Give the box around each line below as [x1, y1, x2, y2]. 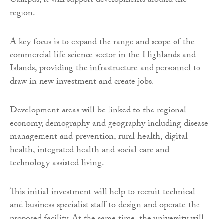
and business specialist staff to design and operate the [10, 198, 200, 214]
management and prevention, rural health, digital [10, 130, 188, 145]
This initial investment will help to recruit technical [10, 185, 195, 200]
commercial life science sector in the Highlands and [10, 48, 196, 64]
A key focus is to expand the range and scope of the [10, 35, 195, 50]
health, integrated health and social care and [10, 143, 169, 158]
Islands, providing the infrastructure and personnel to [10, 61, 200, 77]
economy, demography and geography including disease [10, 116, 208, 132]
